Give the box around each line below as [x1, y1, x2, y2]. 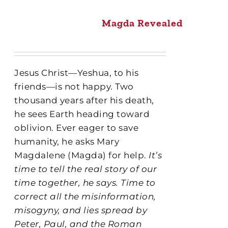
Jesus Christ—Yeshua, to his [14, 67, 139, 78]
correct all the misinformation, [14, 191, 156, 202]
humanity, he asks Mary [14, 136, 120, 147]
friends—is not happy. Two [14, 81, 134, 92]
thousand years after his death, [14, 95, 154, 105]
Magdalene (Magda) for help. [14, 150, 149, 160]
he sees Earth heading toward [14, 108, 150, 119]
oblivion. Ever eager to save [14, 122, 139, 133]
